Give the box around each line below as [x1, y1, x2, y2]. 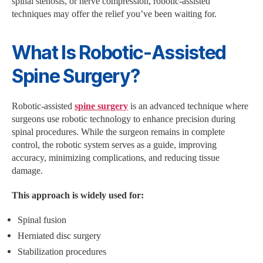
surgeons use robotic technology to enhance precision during [12, 113, 235, 125]
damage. [12, 164, 43, 177]
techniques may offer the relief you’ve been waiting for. [12, 8, 217, 20]
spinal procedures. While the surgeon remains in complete [12, 126, 225, 138]
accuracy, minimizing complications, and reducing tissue [12, 151, 220, 164]
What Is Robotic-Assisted [12, 41, 227, 64]
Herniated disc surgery [18, 230, 101, 242]
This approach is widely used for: [12, 189, 144, 201]
